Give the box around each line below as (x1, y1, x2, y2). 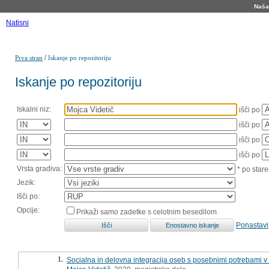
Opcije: (17, 205, 40, 214)
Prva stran (15, 54, 43, 61)
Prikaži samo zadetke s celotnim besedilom (76, 207, 217, 216)
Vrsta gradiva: (17, 164, 62, 173)
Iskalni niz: (17, 104, 51, 113)
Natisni (6, 19, 29, 27)
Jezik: (17, 178, 35, 187)
